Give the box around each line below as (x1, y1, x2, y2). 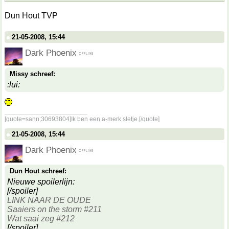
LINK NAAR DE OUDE (7, 196, 91, 204)
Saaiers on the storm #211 (7, 205, 102, 214)
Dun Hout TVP (5, 11, 58, 20)
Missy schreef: (10, 70, 55, 78)
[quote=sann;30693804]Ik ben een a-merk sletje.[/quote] (5, 116, 159, 123)
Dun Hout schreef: (10, 167, 66, 175)
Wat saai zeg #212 (7, 214, 75, 223)
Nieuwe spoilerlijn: (7, 177, 75, 186)
